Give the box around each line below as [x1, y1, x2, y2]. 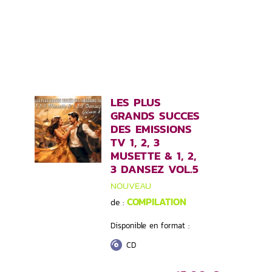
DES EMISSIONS [110, 120, 192, 138]
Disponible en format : [110, 219, 189, 231]
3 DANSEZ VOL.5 [110, 160, 199, 178]
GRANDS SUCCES [110, 107, 200, 125]
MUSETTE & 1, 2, [110, 147, 196, 165]
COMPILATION [127, 194, 186, 209]
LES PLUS [110, 93, 161, 112]
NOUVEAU [110, 178, 151, 192]
